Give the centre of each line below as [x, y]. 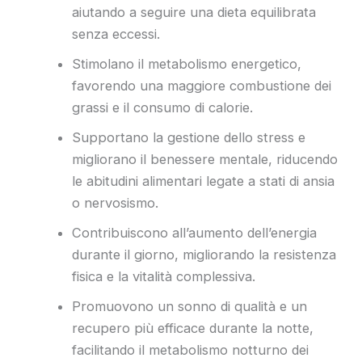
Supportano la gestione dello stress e [189, 137]
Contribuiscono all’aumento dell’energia [195, 232]
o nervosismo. [116, 202]
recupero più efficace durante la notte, [193, 328]
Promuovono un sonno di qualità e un [190, 306]
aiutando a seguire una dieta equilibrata [194, 12]
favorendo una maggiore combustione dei [202, 85]
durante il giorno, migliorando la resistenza [204, 254]
